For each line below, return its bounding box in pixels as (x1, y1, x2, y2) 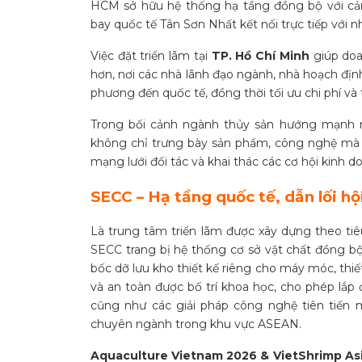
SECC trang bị (90, 242, 175, 257)
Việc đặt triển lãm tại (90, 48, 212, 63)
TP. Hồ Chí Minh (211, 48, 309, 63)
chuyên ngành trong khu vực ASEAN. (90, 316, 301, 331)
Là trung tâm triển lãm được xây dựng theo (90, 223, 343, 238)
